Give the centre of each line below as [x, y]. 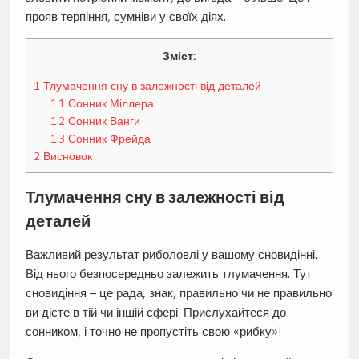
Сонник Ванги [103, 121]
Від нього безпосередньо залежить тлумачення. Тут [168, 273]
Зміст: [179, 56]
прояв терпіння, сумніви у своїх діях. [125, 17]
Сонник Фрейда [108, 138]
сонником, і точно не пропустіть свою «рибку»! [153, 331]
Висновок [66, 156]
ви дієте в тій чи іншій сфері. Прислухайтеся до [155, 312]
